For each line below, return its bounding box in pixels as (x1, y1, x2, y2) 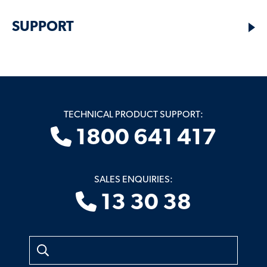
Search (29, 237, 55, 247)
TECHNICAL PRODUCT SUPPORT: (64, 110, 203, 120)
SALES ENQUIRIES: (94, 175, 173, 185)
